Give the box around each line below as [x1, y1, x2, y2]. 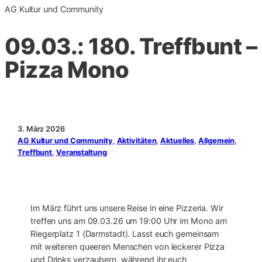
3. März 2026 [18, 124, 65, 133]
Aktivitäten [116, 136, 157, 145]
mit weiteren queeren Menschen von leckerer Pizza [30, 242, 225, 252]
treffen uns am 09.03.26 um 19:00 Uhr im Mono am [30, 216, 227, 226]
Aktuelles [160, 136, 195, 145]
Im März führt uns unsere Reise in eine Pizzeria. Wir [30, 203, 223, 213]
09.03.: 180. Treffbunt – [5, 32, 257, 60]
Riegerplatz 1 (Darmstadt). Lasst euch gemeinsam [30, 229, 219, 239]
